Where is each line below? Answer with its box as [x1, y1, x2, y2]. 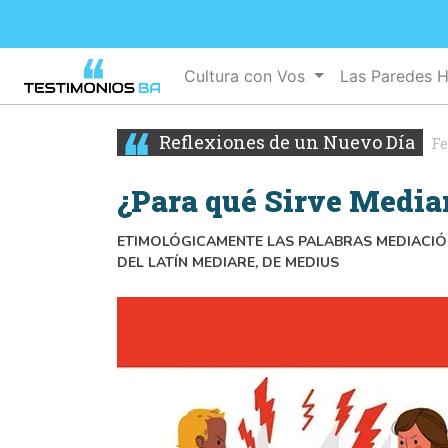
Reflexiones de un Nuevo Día [155, 130, 415, 155]
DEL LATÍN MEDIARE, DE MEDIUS [117, 253, 339, 273]
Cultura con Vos [184, 66, 311, 87]
